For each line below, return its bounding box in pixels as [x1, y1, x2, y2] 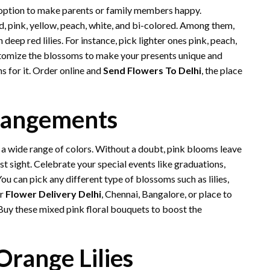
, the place [201, 64, 242, 76]
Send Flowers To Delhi [103, 64, 201, 76]
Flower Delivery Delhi [5, 188, 101, 199]
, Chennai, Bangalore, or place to [101, 188, 232, 199]
